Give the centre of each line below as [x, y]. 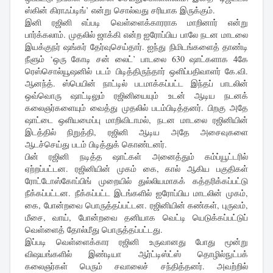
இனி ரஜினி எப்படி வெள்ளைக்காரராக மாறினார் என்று [136, 23]
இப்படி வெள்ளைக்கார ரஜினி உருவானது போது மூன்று [136, 242]
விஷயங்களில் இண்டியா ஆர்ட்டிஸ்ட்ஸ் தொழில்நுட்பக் [136, 254]
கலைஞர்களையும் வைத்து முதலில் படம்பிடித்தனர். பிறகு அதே [136, 108]
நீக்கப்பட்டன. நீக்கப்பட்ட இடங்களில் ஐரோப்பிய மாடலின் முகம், [136, 193]
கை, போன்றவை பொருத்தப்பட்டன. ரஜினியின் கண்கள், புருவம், [136, 205]
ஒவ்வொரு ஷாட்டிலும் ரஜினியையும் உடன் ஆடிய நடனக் [136, 96]
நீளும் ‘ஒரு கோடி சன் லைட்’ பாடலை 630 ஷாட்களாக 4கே [136, 59]
